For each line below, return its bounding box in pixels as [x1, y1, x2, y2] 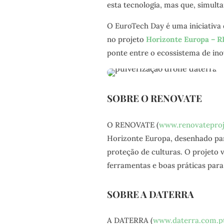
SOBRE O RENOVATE [106, 91, 202, 105]
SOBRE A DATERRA [106, 187, 194, 200]
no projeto [106, 34, 146, 44]
